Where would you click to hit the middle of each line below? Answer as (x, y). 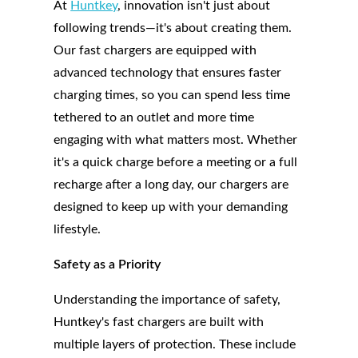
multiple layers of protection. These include (175, 345)
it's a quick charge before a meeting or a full (176, 163)
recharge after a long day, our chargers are (171, 185)
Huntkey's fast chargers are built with (159, 322)
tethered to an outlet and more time (154, 118)
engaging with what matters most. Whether (176, 140)
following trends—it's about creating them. (173, 28)
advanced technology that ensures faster (168, 73)
